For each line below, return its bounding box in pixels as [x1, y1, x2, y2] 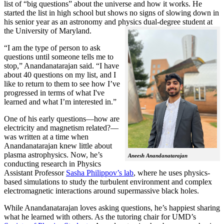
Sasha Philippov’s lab [66, 168, 133, 177]
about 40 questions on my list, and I [4, 70, 116, 79]
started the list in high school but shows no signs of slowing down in [4, 8, 219, 17]
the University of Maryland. [4, 26, 91, 35]
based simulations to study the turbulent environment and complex [4, 177, 212, 186]
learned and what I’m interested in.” [4, 97, 116, 106]
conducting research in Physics [4, 159, 101, 168]
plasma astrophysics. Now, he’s [4, 150, 102, 159]
